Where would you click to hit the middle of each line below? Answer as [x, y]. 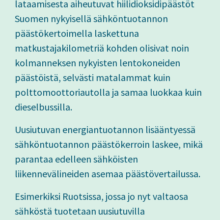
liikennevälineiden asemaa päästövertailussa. [108, 174]
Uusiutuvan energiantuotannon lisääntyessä [105, 130]
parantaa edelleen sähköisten [76, 159]
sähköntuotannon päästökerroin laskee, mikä [109, 144]
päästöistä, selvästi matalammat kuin [93, 78]
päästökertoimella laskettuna [77, 33]
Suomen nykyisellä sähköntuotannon [91, 19]
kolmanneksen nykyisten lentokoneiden [97, 63]
